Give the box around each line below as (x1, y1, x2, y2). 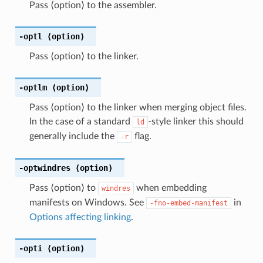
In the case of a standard (29, 116, 133, 126)
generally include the (29, 131, 117, 141)
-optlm (18, 82, 47, 92)
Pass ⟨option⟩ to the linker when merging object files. (29, 102, 247, 112)
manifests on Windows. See (29, 197, 146, 207)
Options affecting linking (29, 212, 131, 222)
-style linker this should (147, 116, 244, 126)
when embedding (133, 183, 207, 193)
